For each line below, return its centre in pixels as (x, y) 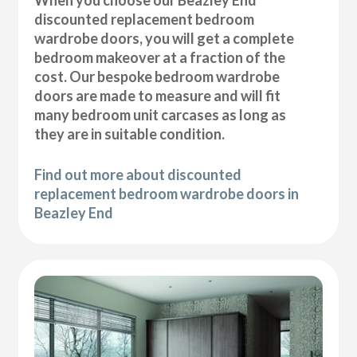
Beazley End (74, 212)
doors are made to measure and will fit (158, 95)
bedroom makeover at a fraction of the (160, 57)
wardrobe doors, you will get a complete (165, 38)
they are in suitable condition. (130, 133)
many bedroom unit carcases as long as (161, 114)
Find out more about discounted (138, 174)
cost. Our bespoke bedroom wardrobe (157, 76)
